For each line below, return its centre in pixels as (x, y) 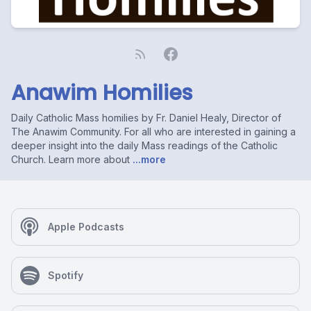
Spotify (66, 275)
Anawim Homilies (102, 93)
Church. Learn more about (70, 159)
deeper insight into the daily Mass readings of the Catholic (144, 145)
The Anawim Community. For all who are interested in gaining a (153, 132)
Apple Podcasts (86, 227)
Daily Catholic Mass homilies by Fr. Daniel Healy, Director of (146, 118)
